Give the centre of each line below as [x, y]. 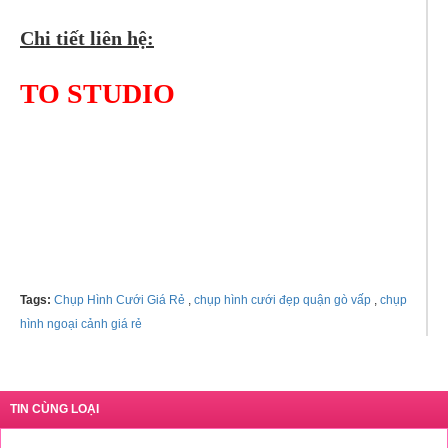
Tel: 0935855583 [91, 190]
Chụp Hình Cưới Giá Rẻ [119, 300]
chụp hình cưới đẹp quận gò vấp [281, 300]
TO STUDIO [97, 93]
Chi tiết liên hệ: [87, 38]
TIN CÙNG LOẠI [54, 409]
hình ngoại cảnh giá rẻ [81, 324]
